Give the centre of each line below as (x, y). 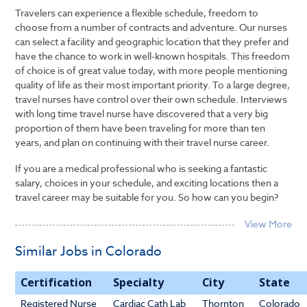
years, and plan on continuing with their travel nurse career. (143, 142)
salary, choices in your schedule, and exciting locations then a (147, 183)
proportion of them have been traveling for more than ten (140, 127)
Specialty (139, 282)
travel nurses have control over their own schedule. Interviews (151, 99)
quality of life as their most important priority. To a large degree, (153, 84)
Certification (57, 282)
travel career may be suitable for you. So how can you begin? (147, 197)
